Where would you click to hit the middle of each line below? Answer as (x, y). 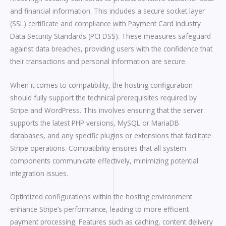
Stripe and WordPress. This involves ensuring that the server (107, 110)
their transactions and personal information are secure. (98, 61)
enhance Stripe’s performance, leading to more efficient (99, 209)
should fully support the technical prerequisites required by (103, 97)
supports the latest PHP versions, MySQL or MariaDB (95, 123)
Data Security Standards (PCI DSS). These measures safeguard (110, 36)
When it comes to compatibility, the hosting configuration (101, 85)
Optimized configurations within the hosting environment (101, 197)
